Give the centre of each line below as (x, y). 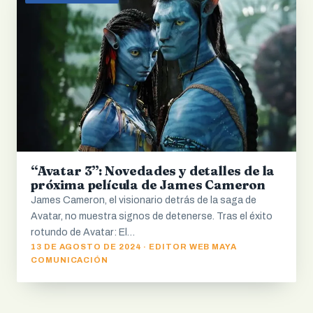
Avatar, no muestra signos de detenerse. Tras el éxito (152, 216)
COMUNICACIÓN (70, 260)
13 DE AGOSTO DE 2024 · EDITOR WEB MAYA (134, 246)
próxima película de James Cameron (148, 184)
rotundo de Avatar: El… (83, 232)
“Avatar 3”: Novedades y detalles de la (153, 170)
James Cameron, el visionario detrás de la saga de (144, 200)
